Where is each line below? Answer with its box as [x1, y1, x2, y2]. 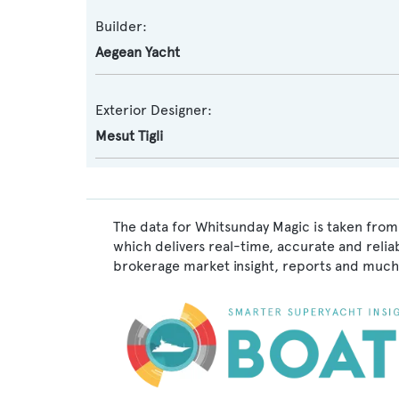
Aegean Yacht [95, 44, 180, 61]
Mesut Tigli [95, 127, 163, 144]
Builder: [95, 18, 147, 35]
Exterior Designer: [95, 102, 212, 118]
